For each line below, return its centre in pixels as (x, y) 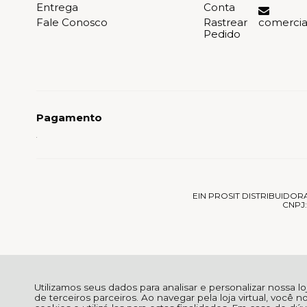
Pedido (222, 34)
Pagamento (69, 118)
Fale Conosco (72, 23)
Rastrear (226, 23)
